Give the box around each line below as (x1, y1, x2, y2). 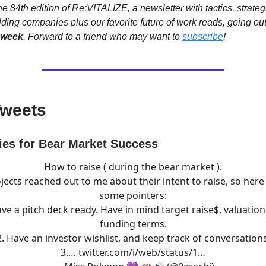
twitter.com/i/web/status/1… (78, 246, 205, 259)
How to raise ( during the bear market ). (44, 160, 222, 173)
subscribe (182, 31, 223, 42)
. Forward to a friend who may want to (23, 31, 182, 42)
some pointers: (99, 189, 167, 202)
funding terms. (99, 217, 167, 230)
